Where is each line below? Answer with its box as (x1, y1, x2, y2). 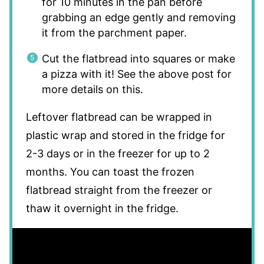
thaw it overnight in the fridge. (25, 202, 179, 214)
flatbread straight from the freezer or (25, 183, 212, 196)
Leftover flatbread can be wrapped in (25, 110, 212, 123)
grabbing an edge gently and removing (41, 11, 236, 24)
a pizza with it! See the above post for (41, 67, 232, 80)
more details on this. (41, 82, 143, 95)
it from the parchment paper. (41, 26, 187, 39)
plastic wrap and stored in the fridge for (25, 128, 225, 141)
